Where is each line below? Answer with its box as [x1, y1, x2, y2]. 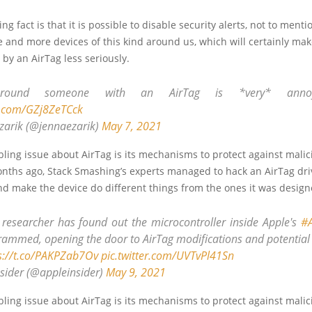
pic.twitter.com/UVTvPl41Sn [101, 247, 234, 263]
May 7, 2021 [102, 118, 162, 134]
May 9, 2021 [106, 264, 166, 280]
